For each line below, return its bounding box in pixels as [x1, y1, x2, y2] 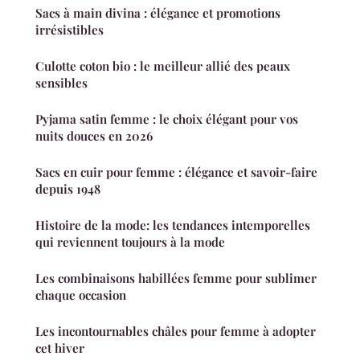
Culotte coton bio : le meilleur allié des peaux [35, 57, 290, 74]
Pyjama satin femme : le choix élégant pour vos [35, 110, 298, 127]
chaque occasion [35, 286, 126, 303]
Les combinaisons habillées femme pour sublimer [35, 269, 317, 286]
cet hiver [35, 339, 84, 356]
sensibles [35, 74, 88, 91]
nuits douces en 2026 [35, 127, 153, 144]
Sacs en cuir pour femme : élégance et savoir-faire [35, 163, 317, 180]
